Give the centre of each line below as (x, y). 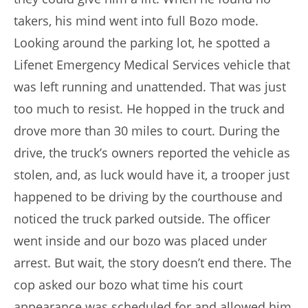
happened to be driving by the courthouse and (148, 197)
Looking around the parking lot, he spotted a (142, 43)
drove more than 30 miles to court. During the (147, 131)
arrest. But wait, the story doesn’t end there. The (153, 263)
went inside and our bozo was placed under (140, 241)
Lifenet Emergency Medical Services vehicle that (152, 65)
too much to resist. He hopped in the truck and (149, 109)
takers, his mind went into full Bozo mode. (136, 21)
